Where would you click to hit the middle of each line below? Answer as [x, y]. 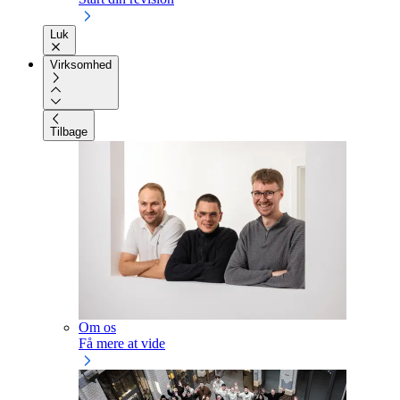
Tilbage [69, 131]
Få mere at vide [122, 343]
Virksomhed [81, 65]
